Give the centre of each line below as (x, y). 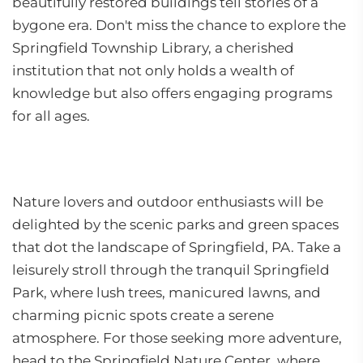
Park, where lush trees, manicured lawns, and (167, 293)
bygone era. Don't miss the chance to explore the (179, 25)
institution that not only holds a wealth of (153, 70)
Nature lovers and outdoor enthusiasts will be (168, 202)
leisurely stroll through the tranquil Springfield (171, 270)
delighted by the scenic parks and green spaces (175, 224)
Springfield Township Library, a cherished (153, 48)
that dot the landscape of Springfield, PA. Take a (177, 247)
